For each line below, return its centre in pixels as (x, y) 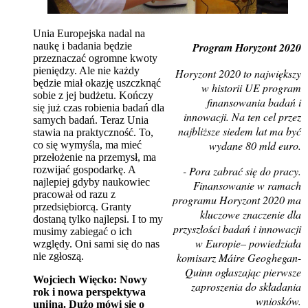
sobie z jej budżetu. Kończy (93, 95)
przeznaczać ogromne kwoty (95, 58)
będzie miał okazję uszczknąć (97, 82)
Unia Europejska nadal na (89, 33)
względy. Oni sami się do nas (96, 243)
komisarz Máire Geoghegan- (239, 257)
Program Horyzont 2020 (247, 47)
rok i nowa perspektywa (89, 291)
